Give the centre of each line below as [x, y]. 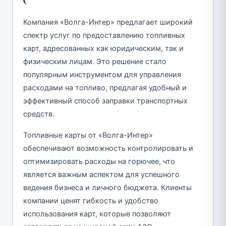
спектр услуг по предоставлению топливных [104, 35]
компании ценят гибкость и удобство [91, 201]
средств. [39, 114]
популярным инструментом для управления [102, 74]
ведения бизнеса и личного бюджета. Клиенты [107, 187]
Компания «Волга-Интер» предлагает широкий [108, 22]
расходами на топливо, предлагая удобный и [105, 88]
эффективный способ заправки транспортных [105, 101]
